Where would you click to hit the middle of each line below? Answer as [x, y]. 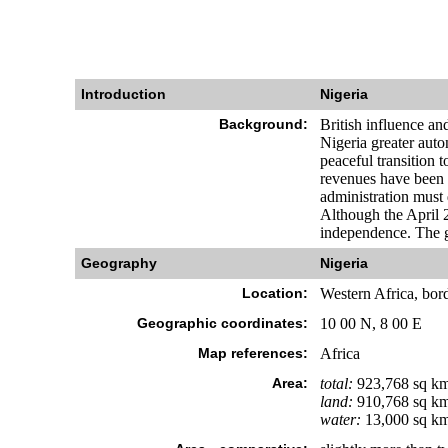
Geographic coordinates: [222, 323]
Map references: [252, 353]
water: [340, 419]
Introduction [123, 94]
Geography [118, 263]
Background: [263, 124]
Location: [274, 293]
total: [336, 383]
